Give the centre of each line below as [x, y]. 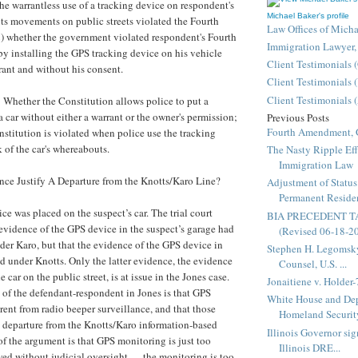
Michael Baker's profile [308, 15]
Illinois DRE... [310, 347]
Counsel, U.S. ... [313, 263]
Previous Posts [298, 117]
